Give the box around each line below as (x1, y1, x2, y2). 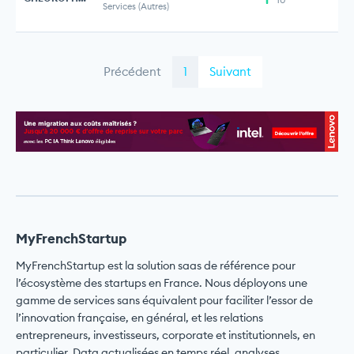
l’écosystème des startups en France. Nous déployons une (16, 275, 307, 290)
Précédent (103, 64, 161, 80)
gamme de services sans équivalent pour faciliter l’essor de (16, 292, 313, 307)
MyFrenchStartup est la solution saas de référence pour (16, 258, 296, 273)
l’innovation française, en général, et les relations (16, 310, 263, 325)
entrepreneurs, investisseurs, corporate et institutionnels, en (16, 327, 315, 342)
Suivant (209, 64, 251, 80)
